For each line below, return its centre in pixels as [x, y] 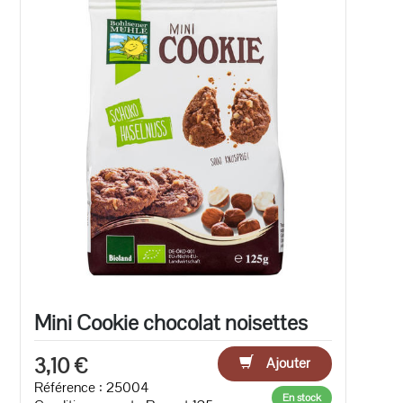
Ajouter [287, 363]
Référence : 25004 [92, 387]
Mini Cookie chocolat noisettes [171, 322]
